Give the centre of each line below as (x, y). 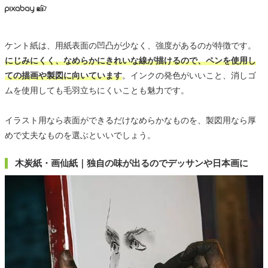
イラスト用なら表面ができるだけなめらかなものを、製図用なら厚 (130, 120)
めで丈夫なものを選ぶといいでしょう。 (80, 135)
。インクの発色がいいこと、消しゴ (189, 75)
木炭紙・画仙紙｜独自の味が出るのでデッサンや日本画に (132, 163)
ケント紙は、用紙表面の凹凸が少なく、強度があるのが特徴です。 (130, 45)
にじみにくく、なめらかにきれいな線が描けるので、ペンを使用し (130, 60)
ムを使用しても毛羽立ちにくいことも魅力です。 (97, 90)
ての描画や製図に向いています (63, 75)
